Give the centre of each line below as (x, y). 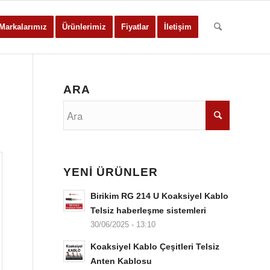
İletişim (178, 27)
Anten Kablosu (121, 261)
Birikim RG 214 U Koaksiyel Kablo (160, 196)
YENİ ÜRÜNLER (111, 172)
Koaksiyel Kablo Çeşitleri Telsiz (155, 246)
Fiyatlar (135, 27)
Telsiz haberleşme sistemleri (149, 210)
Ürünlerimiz (84, 27)
